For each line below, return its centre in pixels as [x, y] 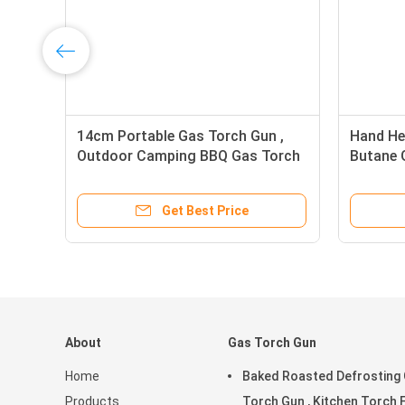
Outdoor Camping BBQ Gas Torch [188, 156]
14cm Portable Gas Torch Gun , [180, 136]
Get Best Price [205, 211]
